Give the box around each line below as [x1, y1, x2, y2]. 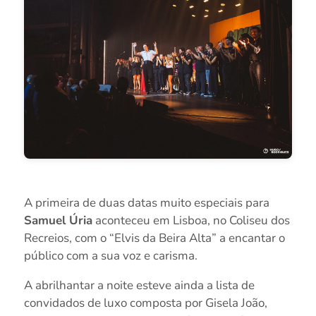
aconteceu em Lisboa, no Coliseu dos [92, 212, 290, 229]
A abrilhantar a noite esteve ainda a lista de [23, 276, 255, 293]
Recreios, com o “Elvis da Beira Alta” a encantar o [23, 229, 285, 246]
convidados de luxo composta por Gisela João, [23, 294, 267, 311]
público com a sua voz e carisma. [23, 247, 197, 264]
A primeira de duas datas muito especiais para [23, 194, 269, 211]
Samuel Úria [23, 212, 92, 229]
